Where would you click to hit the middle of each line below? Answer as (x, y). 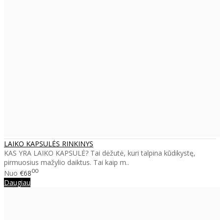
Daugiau (17, 182)
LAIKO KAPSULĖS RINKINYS (49, 144)
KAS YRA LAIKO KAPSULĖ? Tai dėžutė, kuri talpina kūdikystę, (100, 153)
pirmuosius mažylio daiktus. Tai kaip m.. (67, 162)
